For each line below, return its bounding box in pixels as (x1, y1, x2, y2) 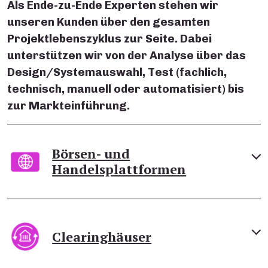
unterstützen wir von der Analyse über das (7, 48, 246, 63)
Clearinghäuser (52, 227, 152, 245)
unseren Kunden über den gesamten (7, 15, 210, 29)
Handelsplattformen (52, 160, 187, 178)
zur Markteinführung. (7, 99, 130, 113)
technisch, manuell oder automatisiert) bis (7, 82, 244, 96)
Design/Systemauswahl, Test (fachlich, (7, 65, 227, 80)
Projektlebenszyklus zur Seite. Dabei (7, 32, 212, 46)
